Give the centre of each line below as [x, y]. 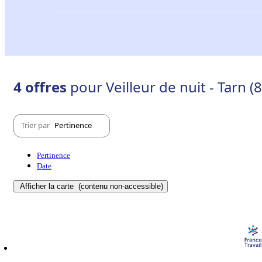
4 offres [42, 87]
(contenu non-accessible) [120, 186]
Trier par [36, 125]
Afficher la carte [48, 186]
